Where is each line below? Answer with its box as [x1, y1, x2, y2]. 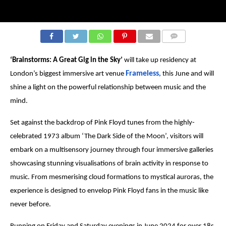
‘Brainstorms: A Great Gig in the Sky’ [10, 56, 123, 64]
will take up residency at [122, 56, 196, 64]
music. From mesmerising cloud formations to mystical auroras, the [10, 173, 213, 181]
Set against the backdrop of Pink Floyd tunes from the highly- [10, 119, 195, 127]
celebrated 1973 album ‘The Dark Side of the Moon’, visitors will [10, 132, 203, 140]
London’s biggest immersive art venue [10, 70, 124, 78]
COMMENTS [165, 44, 199, 51]
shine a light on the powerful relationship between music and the [10, 83, 206, 91]
